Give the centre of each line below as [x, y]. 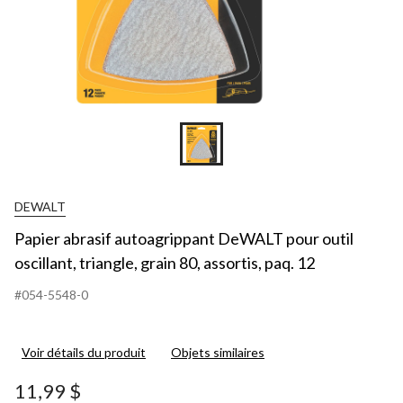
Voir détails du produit [84, 352]
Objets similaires [218, 352]
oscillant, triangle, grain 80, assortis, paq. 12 [165, 262]
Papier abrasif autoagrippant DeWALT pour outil [184, 238]
